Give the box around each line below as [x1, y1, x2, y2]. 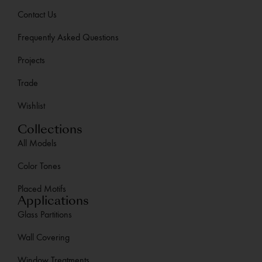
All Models [18, 137, 57, 149]
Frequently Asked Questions [18, 32, 119, 43]
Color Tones [18, 160, 61, 172]
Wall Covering [18, 232, 70, 243]
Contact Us [18, 9, 57, 20]
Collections [18, 125, 82, 137]
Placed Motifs [18, 183, 66, 195]
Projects [18, 54, 45, 66]
